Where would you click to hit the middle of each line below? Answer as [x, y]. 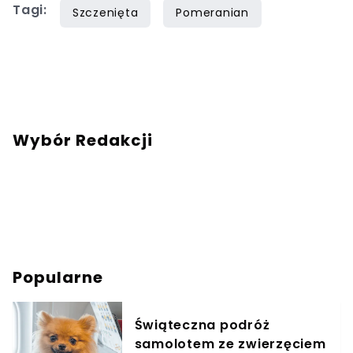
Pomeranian [212, 13]
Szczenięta [105, 13]
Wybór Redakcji [83, 141]
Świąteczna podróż [202, 325]
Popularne [58, 278]
